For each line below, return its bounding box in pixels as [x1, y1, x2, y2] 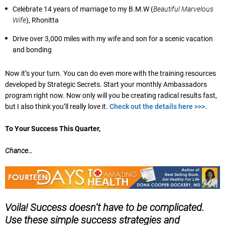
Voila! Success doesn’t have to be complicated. [5, 201, 204, 214]
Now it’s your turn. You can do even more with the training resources [5, 69, 216, 78]
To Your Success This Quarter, [5, 125, 100, 133]
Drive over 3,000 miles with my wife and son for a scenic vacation [13, 35, 213, 43]
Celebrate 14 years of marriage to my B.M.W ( [13, 5, 154, 14]
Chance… [5, 147, 33, 155]
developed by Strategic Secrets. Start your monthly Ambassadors [5, 80, 207, 89]
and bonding [13, 46, 52, 54]
